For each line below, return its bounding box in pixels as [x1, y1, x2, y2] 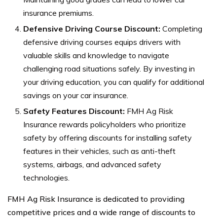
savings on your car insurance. [23, 90, 128, 100]
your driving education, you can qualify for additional [23, 76, 204, 87]
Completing [160, 23, 202, 34]
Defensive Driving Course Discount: [23, 23, 160, 34]
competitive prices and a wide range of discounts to [7, 207, 195, 217]
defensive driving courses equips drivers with [23, 37, 181, 47]
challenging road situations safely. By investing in [23, 63, 195, 74]
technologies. [23, 172, 70, 183]
